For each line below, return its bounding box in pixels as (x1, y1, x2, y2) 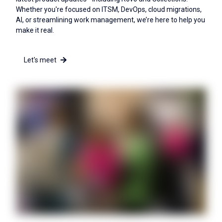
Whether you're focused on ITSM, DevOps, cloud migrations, (16, 5, 202, 13)
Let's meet (24, 55, 56, 64)
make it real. (16, 26, 54, 34)
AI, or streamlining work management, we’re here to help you (16, 15, 205, 24)
